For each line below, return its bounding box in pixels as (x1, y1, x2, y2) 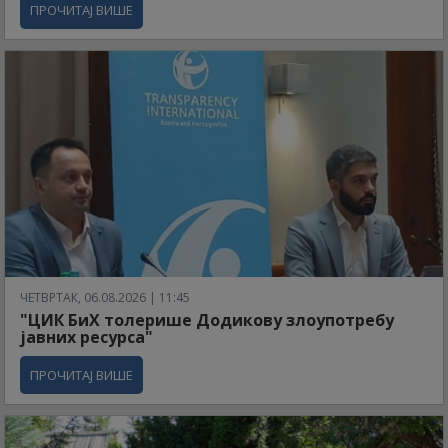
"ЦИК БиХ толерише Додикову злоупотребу (20, 308, 394, 331)
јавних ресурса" (20, 325, 153, 348)
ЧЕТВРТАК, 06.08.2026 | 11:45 (20, 288, 190, 306)
